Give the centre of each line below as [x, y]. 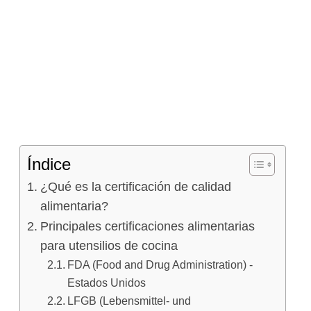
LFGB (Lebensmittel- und [129, 301]
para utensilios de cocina [109, 246]
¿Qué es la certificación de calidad [135, 187]
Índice [49, 165]
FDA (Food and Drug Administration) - [160, 265]
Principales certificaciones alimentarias [147, 227]
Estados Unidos [106, 283]
